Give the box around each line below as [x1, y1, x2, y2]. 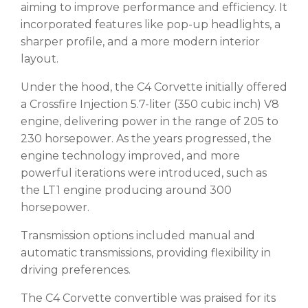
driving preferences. [21, 263, 131, 276]
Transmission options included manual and [21, 228, 255, 242]
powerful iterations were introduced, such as [21, 166, 267, 179]
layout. [21, 52, 58, 65]
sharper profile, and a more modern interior [21, 34, 260, 48]
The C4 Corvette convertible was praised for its [21, 291, 276, 305]
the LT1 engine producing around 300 [21, 183, 232, 197]
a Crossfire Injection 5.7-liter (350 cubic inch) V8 [21, 97, 279, 111]
